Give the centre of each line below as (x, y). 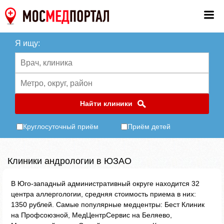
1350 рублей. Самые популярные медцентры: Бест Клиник (108, 204)
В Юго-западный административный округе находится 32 (105, 183)
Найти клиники (106, 103)
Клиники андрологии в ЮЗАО (69, 161)
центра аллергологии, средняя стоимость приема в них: (103, 194)
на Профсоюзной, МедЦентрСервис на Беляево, (91, 215)
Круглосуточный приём (61, 126)
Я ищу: (27, 43)
